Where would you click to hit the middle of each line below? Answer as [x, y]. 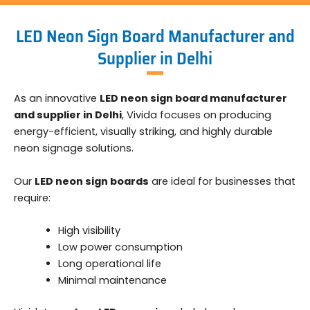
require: [32, 198]
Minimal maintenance [112, 281]
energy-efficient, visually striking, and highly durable [143, 132]
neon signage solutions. [74, 148]
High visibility [89, 231]
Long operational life [109, 264]
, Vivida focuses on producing [197, 115]
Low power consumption [120, 247]
